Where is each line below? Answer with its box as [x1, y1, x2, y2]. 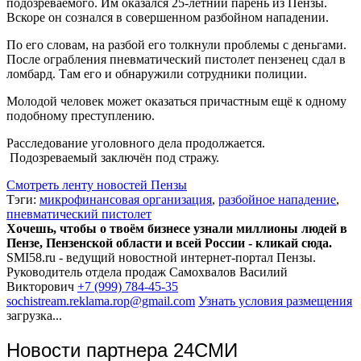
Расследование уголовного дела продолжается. [6, 135, 265, 150]
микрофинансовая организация [39, 192, 212, 206]
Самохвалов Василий [169, 264, 288, 279]
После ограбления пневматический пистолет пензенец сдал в [6, 52, 346, 66]
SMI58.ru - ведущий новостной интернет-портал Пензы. [6, 250, 316, 264]
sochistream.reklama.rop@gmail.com [6, 293, 195, 308]
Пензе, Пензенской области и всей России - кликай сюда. [6, 235, 332, 250]
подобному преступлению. [6, 108, 155, 122]
